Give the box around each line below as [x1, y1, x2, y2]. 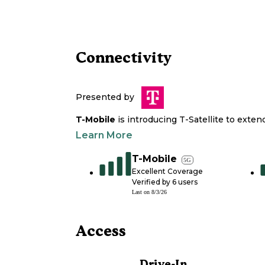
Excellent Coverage [132, 167, 203, 176]
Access [76, 222, 126, 240]
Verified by [132, 177, 172, 187]
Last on [132, 189, 151, 196]
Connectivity [76, 49, 172, 67]
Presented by [76, 92, 134, 103]
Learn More [76, 130, 132, 141]
